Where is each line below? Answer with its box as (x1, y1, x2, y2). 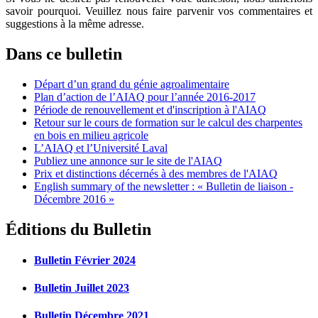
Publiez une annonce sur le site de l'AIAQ (34, 154, 222, 167)
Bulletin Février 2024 (34, 253, 136, 266)
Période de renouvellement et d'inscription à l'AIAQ (34, 103, 266, 116)
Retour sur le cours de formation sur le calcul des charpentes (34, 116, 302, 128)
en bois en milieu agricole (34, 128, 148, 141)
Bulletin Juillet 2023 (34, 282, 129, 295)
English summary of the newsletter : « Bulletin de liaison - (34, 180, 293, 192)
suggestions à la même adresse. (6, 17, 144, 30)
